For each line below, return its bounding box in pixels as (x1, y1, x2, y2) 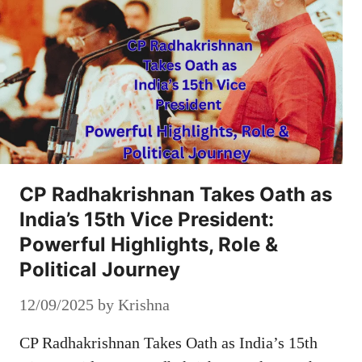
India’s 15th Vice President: (19, 208, 274, 232)
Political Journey (19, 258, 180, 282)
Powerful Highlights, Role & (19, 233, 278, 257)
